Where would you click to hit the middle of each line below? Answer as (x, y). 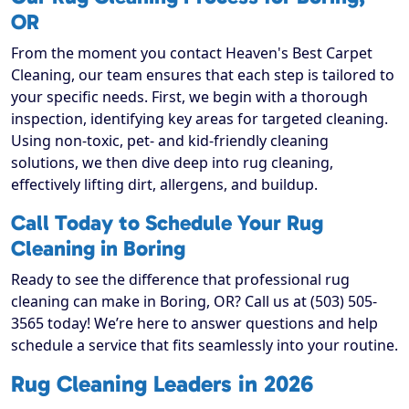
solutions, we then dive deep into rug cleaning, (172, 163)
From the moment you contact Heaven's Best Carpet (192, 53)
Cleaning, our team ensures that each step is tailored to (203, 75)
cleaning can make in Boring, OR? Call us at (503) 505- (194, 302)
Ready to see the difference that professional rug (180, 280)
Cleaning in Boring (98, 249)
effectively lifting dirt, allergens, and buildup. (164, 185)
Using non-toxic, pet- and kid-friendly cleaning (170, 141)
